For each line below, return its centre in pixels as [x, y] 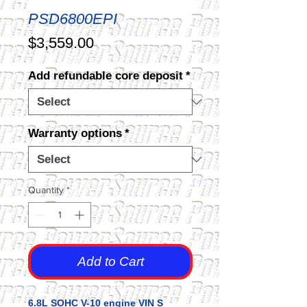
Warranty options [75, 133]
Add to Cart [110, 261]
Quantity [46, 190]
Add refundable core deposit [106, 76]
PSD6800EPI [73, 19]
